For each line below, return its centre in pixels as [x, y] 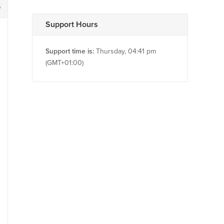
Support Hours [72, 24]
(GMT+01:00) [64, 63]
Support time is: [70, 51]
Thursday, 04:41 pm [125, 51]
